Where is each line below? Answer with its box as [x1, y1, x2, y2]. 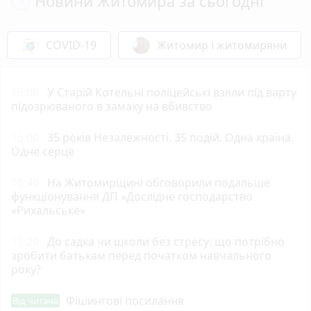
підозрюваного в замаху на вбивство [11, 98, 212, 114]
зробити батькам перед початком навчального [11, 247, 271, 263]
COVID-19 [46, 37, 96, 53]
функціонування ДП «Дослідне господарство [11, 188, 253, 204]
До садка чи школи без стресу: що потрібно [47, 233, 285, 249]
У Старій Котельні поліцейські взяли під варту [47, 84, 296, 100]
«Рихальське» [11, 202, 85, 218]
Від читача [12, 294, 58, 307]
